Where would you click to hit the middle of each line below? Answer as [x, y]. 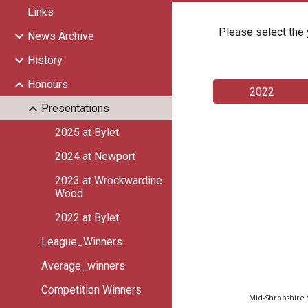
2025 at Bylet [87, 132]
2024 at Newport [95, 156]
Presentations [75, 108]
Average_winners [83, 266]
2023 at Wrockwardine [109, 180]
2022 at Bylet [87, 218]
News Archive [61, 36]
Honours [48, 84]
